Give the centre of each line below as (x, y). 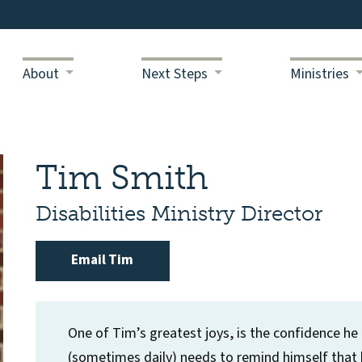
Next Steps (175, 74)
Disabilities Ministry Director (179, 213)
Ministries (320, 74)
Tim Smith (122, 178)
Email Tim (103, 261)
